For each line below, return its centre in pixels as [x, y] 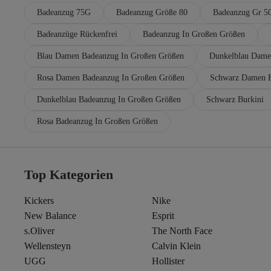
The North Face [182, 230]
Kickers [39, 200]
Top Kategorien [69, 174]
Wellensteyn [47, 246]
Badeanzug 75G [64, 12]
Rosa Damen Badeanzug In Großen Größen [111, 77]
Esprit [163, 215]
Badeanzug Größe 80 [152, 12]
